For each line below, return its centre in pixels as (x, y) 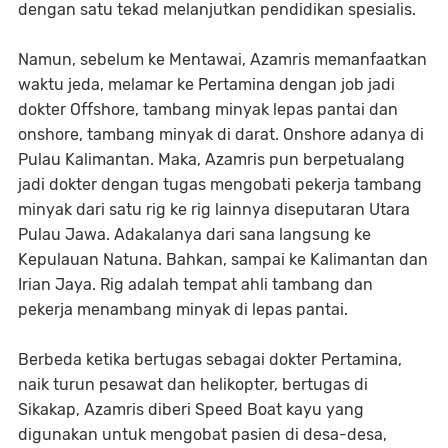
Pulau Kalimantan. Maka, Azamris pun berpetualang (211, 159)
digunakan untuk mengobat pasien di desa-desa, (202, 434)
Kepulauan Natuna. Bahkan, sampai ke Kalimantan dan (223, 259)
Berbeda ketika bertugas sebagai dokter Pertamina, (210, 359)
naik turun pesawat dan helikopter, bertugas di (193, 384)
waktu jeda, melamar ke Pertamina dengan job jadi (206, 84)
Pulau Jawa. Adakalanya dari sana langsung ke (194, 234)
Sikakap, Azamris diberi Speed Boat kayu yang (191, 409)
